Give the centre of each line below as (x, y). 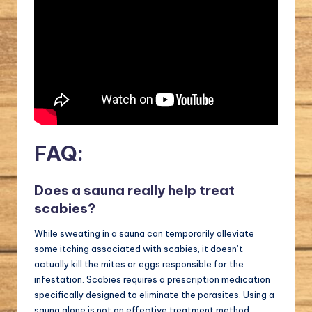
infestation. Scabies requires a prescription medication (152, 280)
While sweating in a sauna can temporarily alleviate (144, 234)
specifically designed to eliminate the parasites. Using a (154, 295)
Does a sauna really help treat (134, 190)
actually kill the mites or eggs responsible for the (139, 264)
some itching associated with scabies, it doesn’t (139, 249)
